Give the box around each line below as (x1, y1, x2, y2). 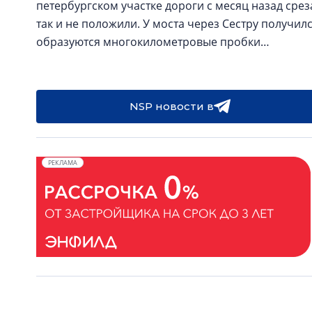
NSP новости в (129, 100, 214, 113)
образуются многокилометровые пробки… (36, 34, 270, 49)
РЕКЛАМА (48, 158, 77, 167)
